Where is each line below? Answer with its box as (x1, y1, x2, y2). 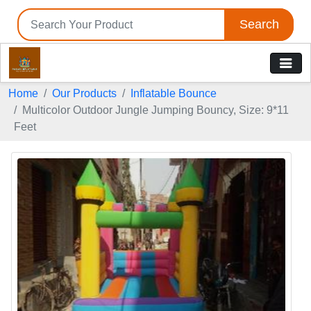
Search (239, 17, 279, 31)
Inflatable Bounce (131, 87, 217, 99)
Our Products (52, 87, 117, 99)
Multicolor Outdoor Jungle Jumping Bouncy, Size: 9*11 (22, 104, 289, 116)
